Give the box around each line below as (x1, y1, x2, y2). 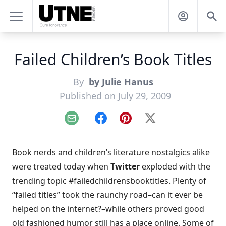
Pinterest (125, 118, 159, 129)
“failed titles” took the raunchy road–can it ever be (12, 189, 203, 200)
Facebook (100, 118, 137, 129)
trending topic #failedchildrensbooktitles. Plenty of (12, 175, 206, 186)
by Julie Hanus (86, 76, 153, 88)
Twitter (110, 161, 140, 172)
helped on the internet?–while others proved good (12, 203, 204, 214)
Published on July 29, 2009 (59, 90, 171, 102)
